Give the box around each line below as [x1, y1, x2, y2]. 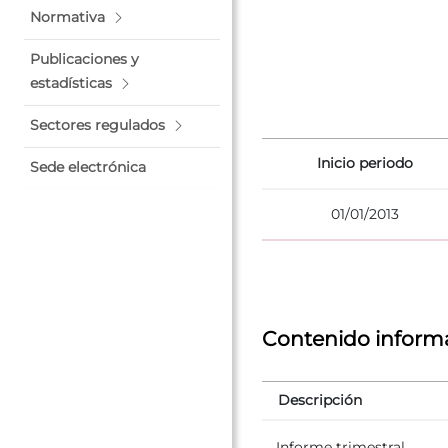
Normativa [30, 8, 105, 26]
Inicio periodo [317, 153, 413, 172]
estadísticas [30, 74, 112, 92]
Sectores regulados [30, 116, 165, 134]
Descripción [278, 390, 362, 409]
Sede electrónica [30, 158, 146, 176]
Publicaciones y [30, 50, 139, 68]
